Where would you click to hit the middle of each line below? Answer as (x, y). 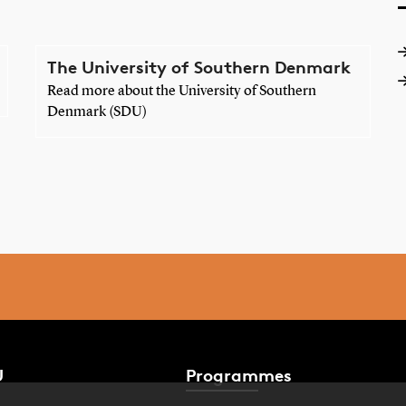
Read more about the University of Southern (181, 91)
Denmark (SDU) (97, 112)
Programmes (239, 376)
